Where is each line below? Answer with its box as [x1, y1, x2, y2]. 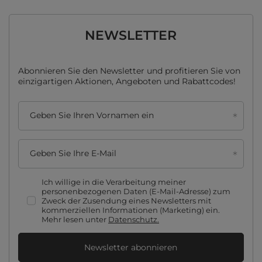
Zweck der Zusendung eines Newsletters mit [42, 196, 211, 206]
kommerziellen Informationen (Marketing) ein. [42, 205, 220, 215]
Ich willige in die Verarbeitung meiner [42, 177, 186, 187]
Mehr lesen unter [42, 215, 108, 225]
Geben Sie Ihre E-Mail [30, 148, 116, 159]
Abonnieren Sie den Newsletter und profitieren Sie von [18, 65, 240, 77]
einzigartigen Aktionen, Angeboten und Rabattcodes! [18, 76, 236, 87]
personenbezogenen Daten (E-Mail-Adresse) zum [42, 187, 230, 196]
